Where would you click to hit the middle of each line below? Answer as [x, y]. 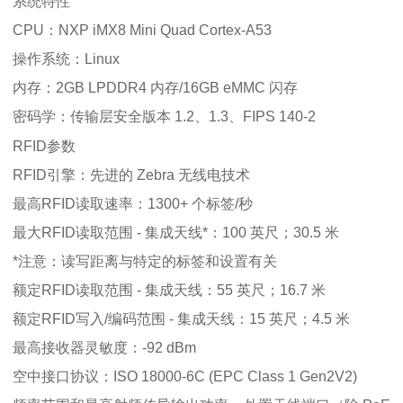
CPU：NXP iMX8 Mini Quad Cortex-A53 [142, 30]
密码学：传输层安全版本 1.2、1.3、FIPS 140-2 [164, 116]
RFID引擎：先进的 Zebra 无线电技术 [131, 175]
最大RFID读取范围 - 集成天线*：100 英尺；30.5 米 [176, 232]
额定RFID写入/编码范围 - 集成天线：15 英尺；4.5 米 [181, 318]
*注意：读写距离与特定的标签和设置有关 [145, 261]
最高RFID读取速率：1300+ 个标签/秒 [133, 203]
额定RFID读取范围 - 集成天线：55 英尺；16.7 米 [169, 290]
